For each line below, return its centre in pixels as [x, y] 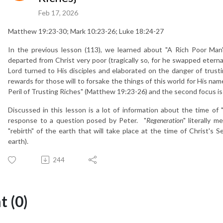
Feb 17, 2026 [58, 12]
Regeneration [165, 120]
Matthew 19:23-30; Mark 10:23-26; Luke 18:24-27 [86, 31]
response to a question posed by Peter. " [77, 120]
